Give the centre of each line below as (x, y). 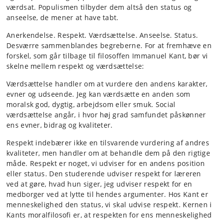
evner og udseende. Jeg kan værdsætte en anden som (98, 94)
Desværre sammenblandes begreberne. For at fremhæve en (109, 45)
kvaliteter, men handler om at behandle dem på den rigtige (109, 153)
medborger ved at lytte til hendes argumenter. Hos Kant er (108, 194)
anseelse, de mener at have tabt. (63, 17)
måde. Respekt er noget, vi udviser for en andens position (106, 163)
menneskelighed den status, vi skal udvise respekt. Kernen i (109, 205)
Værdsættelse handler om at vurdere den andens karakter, (107, 84)
